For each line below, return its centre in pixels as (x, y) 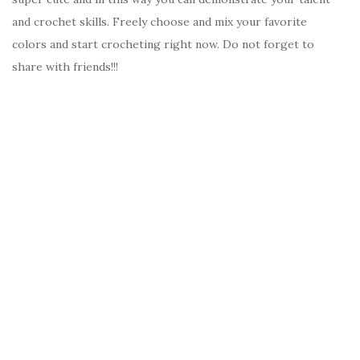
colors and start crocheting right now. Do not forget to (163, 45)
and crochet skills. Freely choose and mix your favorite (160, 22)
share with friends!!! (65, 67)
